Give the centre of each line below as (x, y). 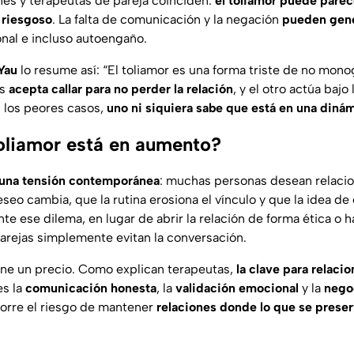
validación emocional (237, 288)
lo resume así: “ (62, 70)
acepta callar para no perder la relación (121, 89)
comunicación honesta (91, 288)
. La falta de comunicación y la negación (167, 20)
